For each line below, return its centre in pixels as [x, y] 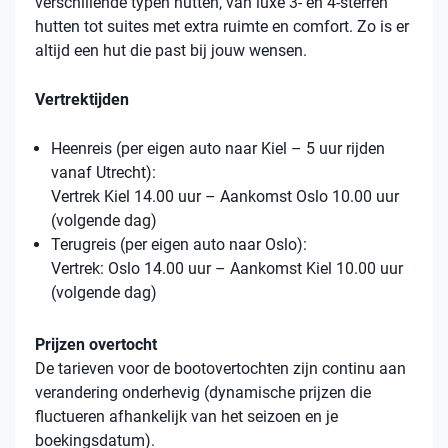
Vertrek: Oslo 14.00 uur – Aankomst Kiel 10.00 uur [227, 268]
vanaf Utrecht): [103, 172]
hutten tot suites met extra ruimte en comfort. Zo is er [222, 26]
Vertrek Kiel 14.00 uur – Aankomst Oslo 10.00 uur [225, 196]
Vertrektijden [82, 99]
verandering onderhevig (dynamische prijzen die [203, 392]
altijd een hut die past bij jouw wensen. [173, 50]
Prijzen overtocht [96, 344]
